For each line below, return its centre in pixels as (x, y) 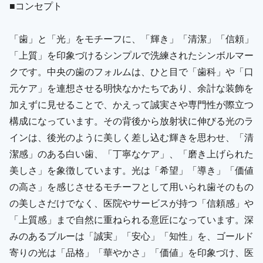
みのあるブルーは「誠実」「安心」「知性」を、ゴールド (131, 235)
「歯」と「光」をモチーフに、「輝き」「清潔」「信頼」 (131, 38)
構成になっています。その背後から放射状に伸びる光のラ (131, 120)
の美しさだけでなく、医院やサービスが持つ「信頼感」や (131, 203)
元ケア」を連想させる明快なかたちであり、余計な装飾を (131, 87)
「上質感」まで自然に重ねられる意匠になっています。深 (131, 219)
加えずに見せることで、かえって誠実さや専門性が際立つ (131, 104)
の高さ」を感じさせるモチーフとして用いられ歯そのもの (131, 186)
